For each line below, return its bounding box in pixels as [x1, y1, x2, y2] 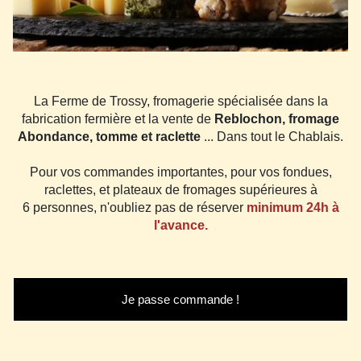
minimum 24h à [246, 200, 339, 214]
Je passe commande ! [122, 292, 239, 306]
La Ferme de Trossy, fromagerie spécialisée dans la [33, 93, 328, 108]
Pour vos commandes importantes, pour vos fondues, [29, 164, 332, 179]
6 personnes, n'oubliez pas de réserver [22, 200, 247, 214]
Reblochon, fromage [214, 111, 339, 126]
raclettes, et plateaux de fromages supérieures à [44, 182, 317, 197]
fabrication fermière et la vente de [22, 111, 214, 126]
